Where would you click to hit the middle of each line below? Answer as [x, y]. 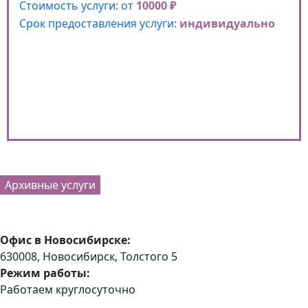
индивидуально [227, 23]
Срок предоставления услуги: [99, 23]
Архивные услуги [50, 185]
